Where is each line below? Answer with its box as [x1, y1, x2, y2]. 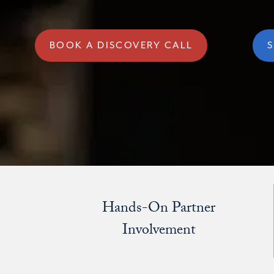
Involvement [122, 219, 196, 245]
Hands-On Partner [102, 197, 215, 223]
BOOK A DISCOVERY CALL [49, 39, 193, 51]
